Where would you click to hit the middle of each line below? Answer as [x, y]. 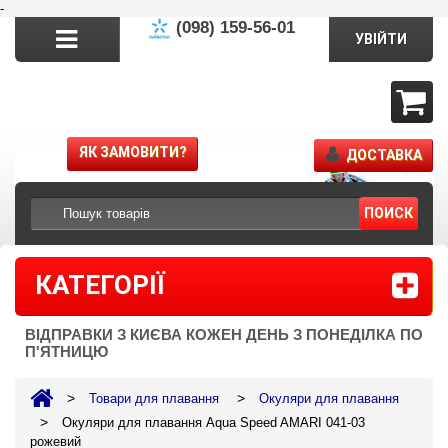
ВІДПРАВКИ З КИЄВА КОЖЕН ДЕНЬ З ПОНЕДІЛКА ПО [224, 334]
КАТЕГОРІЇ [100, 285]
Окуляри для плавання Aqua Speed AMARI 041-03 [211, 422]
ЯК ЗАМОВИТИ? [133, 152]
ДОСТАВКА [384, 155]
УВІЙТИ [380, 39]
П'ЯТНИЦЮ [66, 351]
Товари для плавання [154, 398]
